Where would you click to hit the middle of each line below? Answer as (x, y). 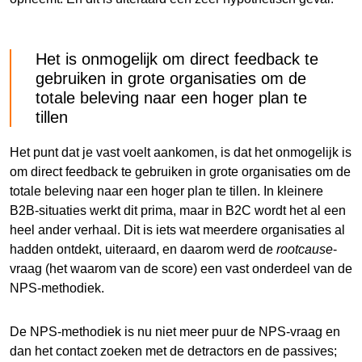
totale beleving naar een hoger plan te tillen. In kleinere (166, 191)
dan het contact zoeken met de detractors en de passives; (173, 351)
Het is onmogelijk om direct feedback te (177, 59)
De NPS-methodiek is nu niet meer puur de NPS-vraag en (175, 331)
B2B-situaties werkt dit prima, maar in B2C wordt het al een (178, 210)
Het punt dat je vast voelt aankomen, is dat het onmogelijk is (181, 152)
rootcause (305, 249)
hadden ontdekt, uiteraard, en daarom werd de (143, 249)
